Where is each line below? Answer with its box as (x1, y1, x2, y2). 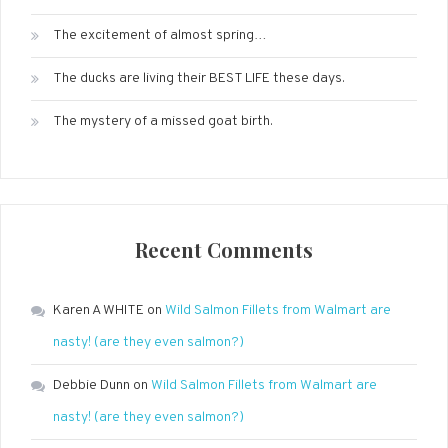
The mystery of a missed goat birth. (53, 113, 273, 130)
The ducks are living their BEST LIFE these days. (53, 70, 345, 87)
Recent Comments (135, 236, 313, 263)
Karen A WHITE (53, 302, 144, 319)
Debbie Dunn (53, 377, 130, 394)
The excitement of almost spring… (53, 27, 267, 44)
